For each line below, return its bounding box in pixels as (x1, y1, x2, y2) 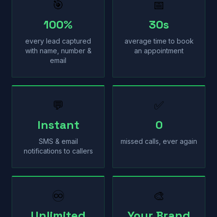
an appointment (134, 46, 184, 55)
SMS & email (38, 137, 78, 145)
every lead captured (25, 37, 91, 45)
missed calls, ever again (121, 137, 197, 145)
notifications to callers (23, 147, 93, 155)
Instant (37, 117, 79, 132)
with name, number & (25, 46, 92, 55)
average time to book (124, 37, 194, 45)
